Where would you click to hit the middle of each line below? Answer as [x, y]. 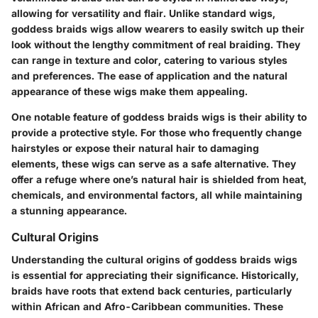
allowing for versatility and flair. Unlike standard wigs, [143, 13]
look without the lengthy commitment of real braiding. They [156, 45]
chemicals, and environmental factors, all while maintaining [157, 195]
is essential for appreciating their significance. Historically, [155, 275]
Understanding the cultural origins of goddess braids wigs [154, 260]
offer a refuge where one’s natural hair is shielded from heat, [159, 180]
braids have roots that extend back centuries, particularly [152, 291]
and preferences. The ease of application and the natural [149, 76]
